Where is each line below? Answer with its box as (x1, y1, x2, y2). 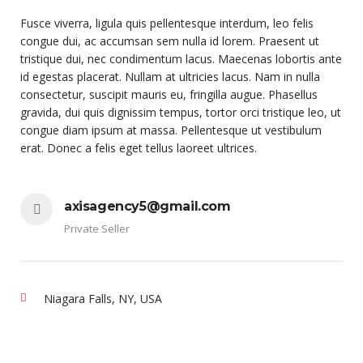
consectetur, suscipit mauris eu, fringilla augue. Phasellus (20, 86, 318, 102)
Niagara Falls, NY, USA (44, 290, 162, 306)
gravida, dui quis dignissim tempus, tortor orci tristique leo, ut (20, 104, 341, 120)
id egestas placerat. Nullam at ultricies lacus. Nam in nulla (20, 68, 320, 84)
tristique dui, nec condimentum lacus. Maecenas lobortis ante (20, 50, 342, 66)
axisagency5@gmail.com (64, 198, 231, 214)
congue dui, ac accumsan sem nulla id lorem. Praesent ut (20, 32, 319, 49)
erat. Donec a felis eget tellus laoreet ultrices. (20, 139, 257, 156)
